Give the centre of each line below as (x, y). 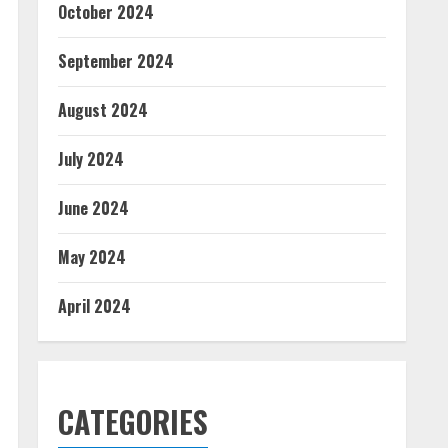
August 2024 (103, 110)
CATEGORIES (133, 421)
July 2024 (91, 159)
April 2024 (94, 306)
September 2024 (116, 61)
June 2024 (93, 208)
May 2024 (92, 257)
